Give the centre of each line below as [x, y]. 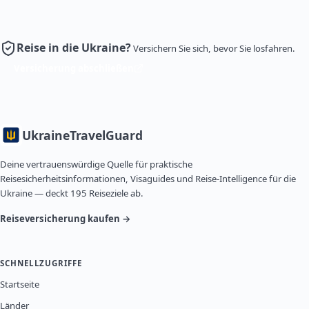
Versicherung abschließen [74, 68]
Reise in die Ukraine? [74, 48]
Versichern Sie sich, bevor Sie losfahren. [214, 49]
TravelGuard [106, 136]
